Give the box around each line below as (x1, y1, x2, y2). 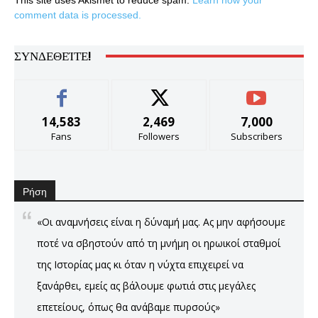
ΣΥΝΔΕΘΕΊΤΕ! (14, 48, 92, 63)
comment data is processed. (14, 9, 141, 21)
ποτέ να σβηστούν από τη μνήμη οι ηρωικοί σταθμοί (37, 236, 280, 250)
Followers (138, 129, 180, 143)
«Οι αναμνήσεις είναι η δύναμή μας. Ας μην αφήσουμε (37, 214, 285, 229)
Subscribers (230, 129, 283, 143)
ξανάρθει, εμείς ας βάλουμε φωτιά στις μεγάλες (37, 278, 256, 292)
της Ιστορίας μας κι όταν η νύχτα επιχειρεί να (37, 257, 243, 271)
